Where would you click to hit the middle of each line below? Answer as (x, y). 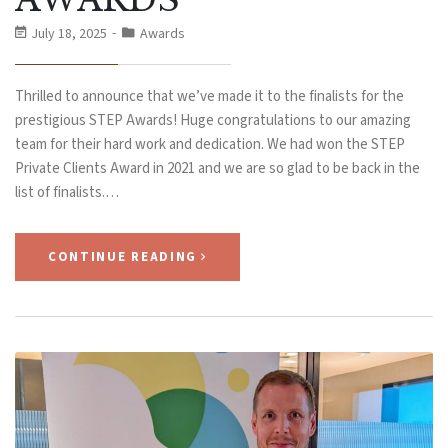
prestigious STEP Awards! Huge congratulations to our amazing (213, 121)
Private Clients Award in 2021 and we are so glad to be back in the (217, 169)
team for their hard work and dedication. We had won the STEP (210, 145)
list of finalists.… (67, 193)
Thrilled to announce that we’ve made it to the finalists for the (209, 97)
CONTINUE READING (123, 257)
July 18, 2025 (69, 34)
